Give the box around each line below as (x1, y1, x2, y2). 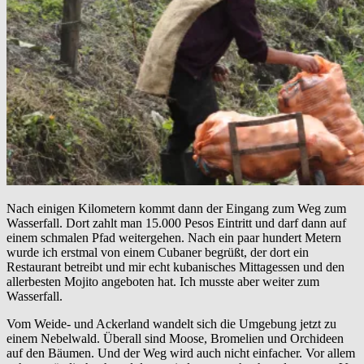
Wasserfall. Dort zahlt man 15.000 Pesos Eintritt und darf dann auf (6, 216, 346, 231)
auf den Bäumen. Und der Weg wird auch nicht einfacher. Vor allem (6, 346, 355, 361)
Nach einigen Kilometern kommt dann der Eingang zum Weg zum (6, 201, 346, 216)
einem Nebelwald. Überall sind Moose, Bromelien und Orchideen (6, 331, 344, 346)
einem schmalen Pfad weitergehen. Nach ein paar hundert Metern (6, 231, 341, 245)
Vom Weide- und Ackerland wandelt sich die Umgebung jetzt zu (6, 317, 336, 331)
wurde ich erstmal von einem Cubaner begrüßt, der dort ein (6, 245, 309, 260)
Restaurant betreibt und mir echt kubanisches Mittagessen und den (6, 260, 344, 275)
